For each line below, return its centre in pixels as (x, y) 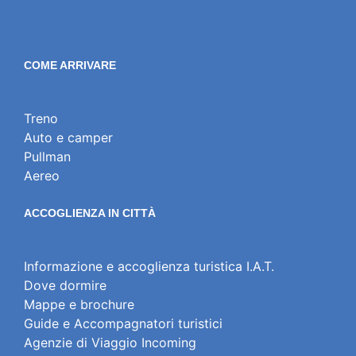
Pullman (47, 157)
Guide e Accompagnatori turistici (123, 324)
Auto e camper (68, 138)
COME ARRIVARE (70, 66)
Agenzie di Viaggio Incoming (110, 343)
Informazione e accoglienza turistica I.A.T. (149, 267)
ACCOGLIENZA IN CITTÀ (90, 213)
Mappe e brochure (79, 305)
